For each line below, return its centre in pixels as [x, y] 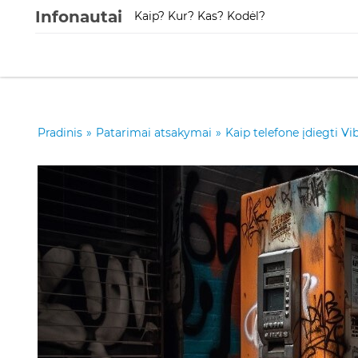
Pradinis [60, 133]
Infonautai [78, 16]
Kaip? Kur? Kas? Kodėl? [199, 16]
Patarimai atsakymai [154, 133]
